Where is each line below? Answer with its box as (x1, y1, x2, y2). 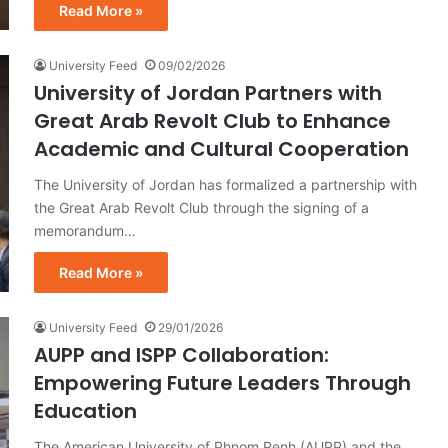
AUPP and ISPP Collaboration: (34, 340, 329, 369)
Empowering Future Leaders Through (34, 368, 411, 397)
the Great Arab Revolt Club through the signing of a (34, 198, 369, 216)
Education (34, 396, 137, 425)
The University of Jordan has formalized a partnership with (34, 175, 417, 193)
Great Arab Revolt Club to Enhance (34, 106, 391, 135)
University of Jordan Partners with (34, 78, 382, 107)
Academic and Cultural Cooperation (34, 134, 409, 163)
